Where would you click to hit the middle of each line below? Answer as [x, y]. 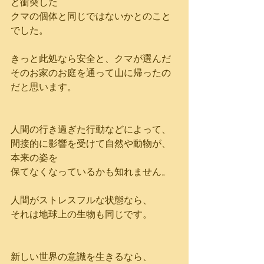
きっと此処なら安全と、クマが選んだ [91, 58]
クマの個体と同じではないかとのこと [91, 16]
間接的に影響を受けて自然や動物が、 [91, 143]
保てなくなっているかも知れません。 [91, 171]
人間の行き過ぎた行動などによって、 [91, 129]
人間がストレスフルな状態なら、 [81, 200]
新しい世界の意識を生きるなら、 [81, 256]
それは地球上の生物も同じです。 [81, 214]
